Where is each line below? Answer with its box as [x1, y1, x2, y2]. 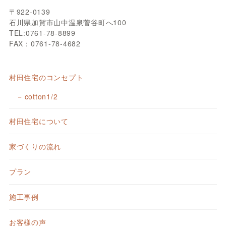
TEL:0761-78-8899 [9, 28, 76, 38]
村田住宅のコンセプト [9, 72, 84, 83]
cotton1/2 [24, 91, 58, 102]
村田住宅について [9, 116, 69, 126]
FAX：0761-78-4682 [9, 38, 81, 49]
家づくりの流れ [9, 141, 62, 151]
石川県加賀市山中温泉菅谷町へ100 [9, 17, 127, 28]
